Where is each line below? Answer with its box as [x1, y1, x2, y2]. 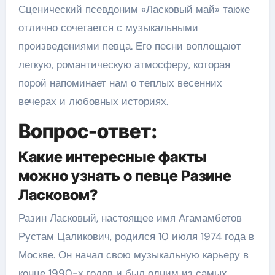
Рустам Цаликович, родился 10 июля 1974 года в [18, 229, 254, 243]
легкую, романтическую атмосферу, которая [18, 57, 230, 71]
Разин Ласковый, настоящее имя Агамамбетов [18, 211, 242, 225]
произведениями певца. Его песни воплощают [18, 39, 241, 53]
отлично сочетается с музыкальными [18, 20, 198, 34]
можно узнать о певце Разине [18, 167, 231, 185]
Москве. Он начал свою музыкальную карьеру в [18, 247, 249, 261]
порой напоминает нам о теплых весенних [18, 76, 222, 90]
